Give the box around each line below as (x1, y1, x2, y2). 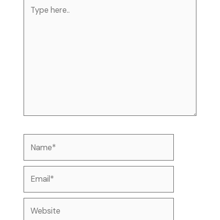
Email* (23, 166, 52, 179)
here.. (23, 12, 46, 25)
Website (23, 198, 56, 211)
